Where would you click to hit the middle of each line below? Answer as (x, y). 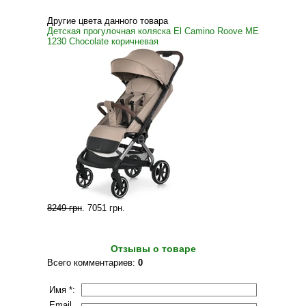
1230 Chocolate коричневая (103, 41)
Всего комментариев (90, 263)
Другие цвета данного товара (108, 21)
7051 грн (105, 208)
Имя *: (62, 290)
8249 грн (65, 208)
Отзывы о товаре (153, 249)
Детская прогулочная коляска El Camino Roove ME (153, 31)
